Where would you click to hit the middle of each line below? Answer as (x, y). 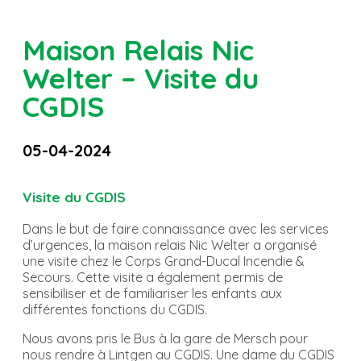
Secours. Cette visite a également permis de (153, 278)
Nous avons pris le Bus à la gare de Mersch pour (165, 339)
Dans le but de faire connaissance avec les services (176, 229)
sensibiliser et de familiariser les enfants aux (152, 294)
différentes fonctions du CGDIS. (115, 310)
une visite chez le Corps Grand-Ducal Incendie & (164, 261)
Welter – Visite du (141, 79)
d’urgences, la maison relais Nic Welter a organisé (170, 245)
